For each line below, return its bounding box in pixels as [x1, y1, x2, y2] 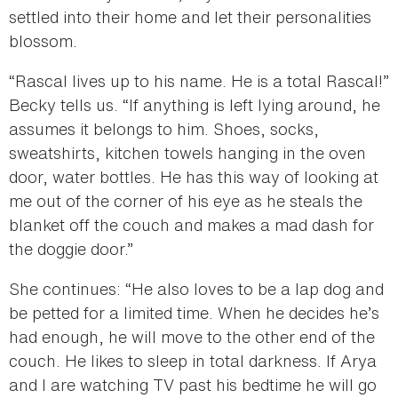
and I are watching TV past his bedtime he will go [9, 372, 377, 396]
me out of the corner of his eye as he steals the [9, 188, 362, 212]
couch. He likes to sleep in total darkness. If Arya [9, 348, 377, 372]
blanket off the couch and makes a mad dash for [9, 212, 374, 236]
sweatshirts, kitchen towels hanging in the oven [9, 140, 366, 164]
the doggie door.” [9, 236, 138, 260]
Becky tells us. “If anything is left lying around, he [9, 92, 380, 116]
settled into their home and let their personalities [9, 4, 371, 28]
